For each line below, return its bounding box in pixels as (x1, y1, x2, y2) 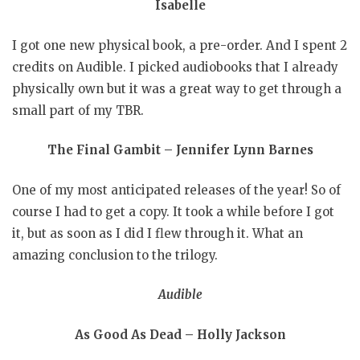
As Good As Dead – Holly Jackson (74, 326, 286, 342)
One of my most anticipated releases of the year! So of (12, 182, 341, 198)
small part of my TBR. (12, 102, 144, 118)
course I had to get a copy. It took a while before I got (12, 203, 334, 219)
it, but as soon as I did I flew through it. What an (12, 225, 303, 241)
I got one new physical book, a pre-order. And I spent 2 (12, 37, 347, 53)
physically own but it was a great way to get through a (12, 80, 342, 96)
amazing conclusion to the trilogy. (12, 247, 218, 263)
